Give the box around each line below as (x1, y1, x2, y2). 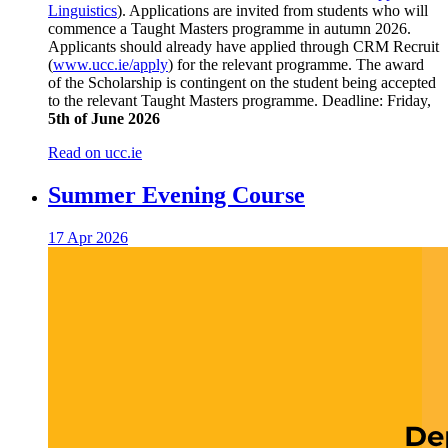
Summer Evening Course (48, 181, 305, 208)
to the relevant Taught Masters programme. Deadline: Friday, (48, 91, 431, 109)
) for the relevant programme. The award (168, 55, 424, 73)
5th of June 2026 (48, 109, 160, 127)
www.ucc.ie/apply (53, 55, 168, 73)
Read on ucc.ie (48, 143, 142, 161)
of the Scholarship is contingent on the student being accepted (48, 73, 436, 91)
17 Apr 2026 (48, 228, 128, 246)
